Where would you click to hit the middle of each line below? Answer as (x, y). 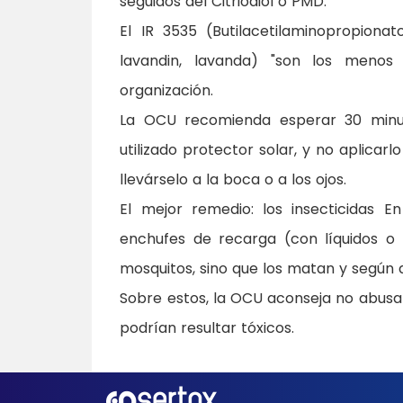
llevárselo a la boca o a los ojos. (233, 180)
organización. (169, 91)
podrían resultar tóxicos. (207, 328)
